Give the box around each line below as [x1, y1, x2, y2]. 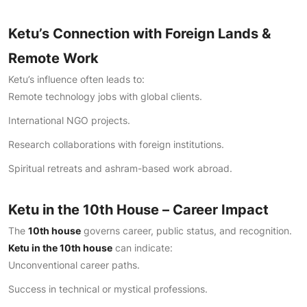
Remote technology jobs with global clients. [8, 90, 202, 102]
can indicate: [112, 242, 173, 254]
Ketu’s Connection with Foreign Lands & [8, 25, 271, 42]
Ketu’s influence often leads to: [8, 73, 145, 85]
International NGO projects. [8, 114, 130, 126]
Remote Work [8, 50, 99, 66]
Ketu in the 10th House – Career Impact [8, 201, 269, 218]
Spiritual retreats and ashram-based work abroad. [8, 162, 232, 174]
